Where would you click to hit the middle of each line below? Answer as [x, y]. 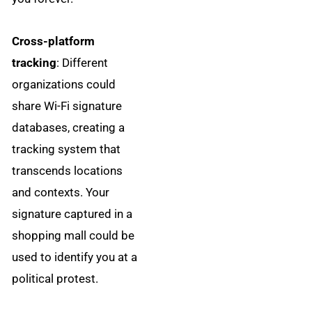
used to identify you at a [75, 257]
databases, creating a [69, 127]
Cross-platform [54, 41]
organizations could [64, 84]
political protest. [55, 278]
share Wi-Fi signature [67, 106]
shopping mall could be [73, 235]
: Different [83, 62]
